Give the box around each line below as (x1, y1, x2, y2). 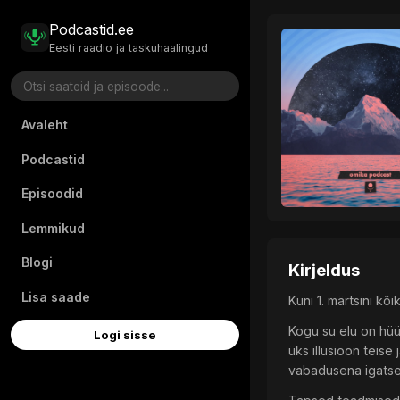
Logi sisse (94, 328, 156, 343)
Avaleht (21, 116, 68, 132)
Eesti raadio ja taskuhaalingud (49, 40, 209, 54)
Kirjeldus (288, 260, 361, 281)
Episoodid (21, 186, 83, 202)
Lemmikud (21, 220, 85, 236)
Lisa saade (21, 288, 90, 304)
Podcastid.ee (49, 21, 135, 39)
